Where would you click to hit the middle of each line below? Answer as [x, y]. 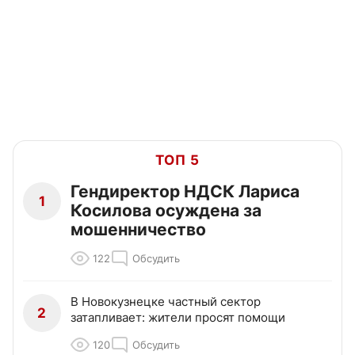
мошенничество [138, 230]
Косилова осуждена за [166, 211]
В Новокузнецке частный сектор [166, 302]
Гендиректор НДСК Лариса [185, 192]
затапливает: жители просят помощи [178, 318]
